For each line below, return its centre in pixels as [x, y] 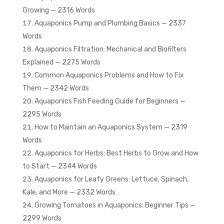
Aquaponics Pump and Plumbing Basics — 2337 [110, 23]
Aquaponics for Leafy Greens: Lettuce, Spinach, [111, 179]
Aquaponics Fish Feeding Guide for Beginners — [110, 101]
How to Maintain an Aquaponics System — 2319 [111, 127]
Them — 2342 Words [55, 88]
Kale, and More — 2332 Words [69, 192]
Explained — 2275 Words [61, 62]
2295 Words [42, 114]
